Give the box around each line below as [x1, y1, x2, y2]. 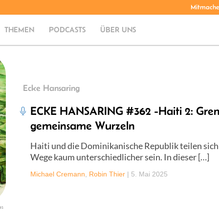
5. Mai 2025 [131, 170, 168, 178]
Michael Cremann [30, 170, 85, 178]
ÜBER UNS [100, 25, 136, 34]
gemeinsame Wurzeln [30, 118, 135, 132]
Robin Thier [89, 170, 125, 178]
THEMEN [4, 25, 35, 34]
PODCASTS [49, 25, 86, 34]
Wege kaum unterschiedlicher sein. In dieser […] [30, 151, 209, 162]
